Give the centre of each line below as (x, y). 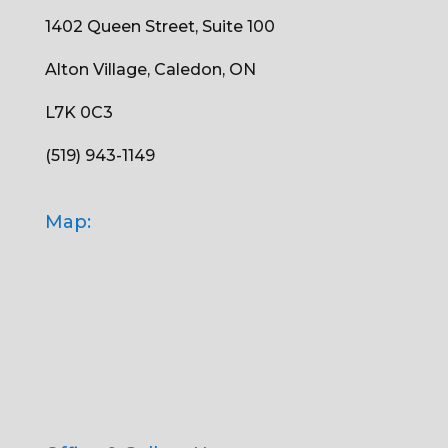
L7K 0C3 (78, 113)
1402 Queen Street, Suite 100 (159, 27)
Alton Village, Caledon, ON (150, 70)
